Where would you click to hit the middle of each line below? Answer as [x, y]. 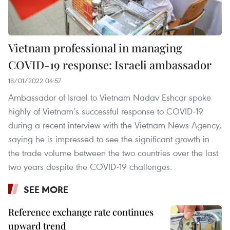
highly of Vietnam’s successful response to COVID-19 [106, 111]
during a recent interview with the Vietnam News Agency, [115, 125]
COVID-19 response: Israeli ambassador [110, 65]
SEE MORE [46, 190]
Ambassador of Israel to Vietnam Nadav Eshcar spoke [110, 98]
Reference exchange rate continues [81, 212]
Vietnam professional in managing [95, 48]
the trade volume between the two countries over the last [113, 153]
